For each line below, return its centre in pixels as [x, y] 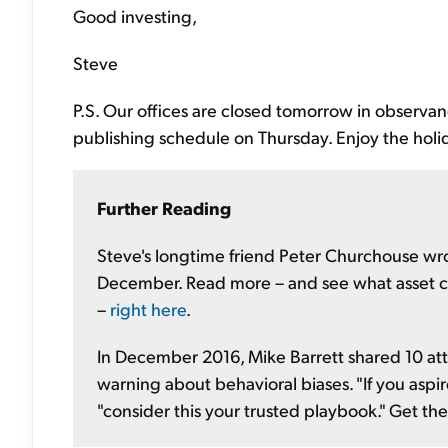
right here [148, 308]
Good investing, [135, 15]
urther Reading [168, 207]
